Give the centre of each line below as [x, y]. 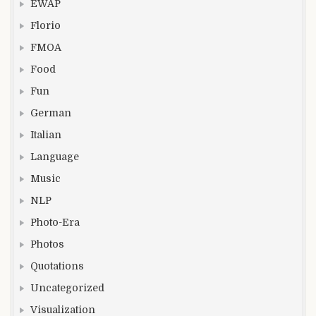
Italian [46, 134]
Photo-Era [55, 222]
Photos [47, 244]
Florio [45, 25]
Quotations [57, 266]
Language [55, 156]
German [51, 113]
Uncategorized [67, 287]
